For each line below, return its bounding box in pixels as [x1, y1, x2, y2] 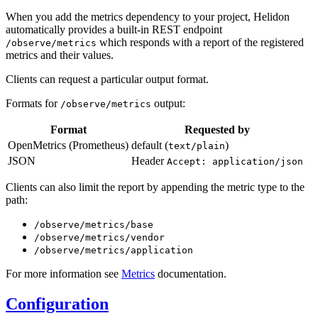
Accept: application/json [167, 155, 303, 167]
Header [131, 154, 167, 167]
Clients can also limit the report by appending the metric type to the [6, 180, 305, 193]
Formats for [6, 97, 60, 109]
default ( [131, 138, 168, 151]
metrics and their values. [6, 48, 114, 61]
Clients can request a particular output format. [6, 72, 209, 85]
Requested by [185, 123, 250, 136]
